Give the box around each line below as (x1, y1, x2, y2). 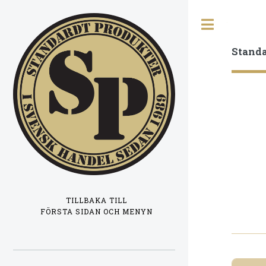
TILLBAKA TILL (65, 196, 127, 205)
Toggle (227, 19, 252, 30)
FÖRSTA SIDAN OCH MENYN (40, 207, 153, 217)
